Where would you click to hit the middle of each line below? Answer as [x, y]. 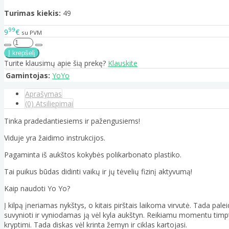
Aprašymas [43, 94]
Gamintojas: [28, 75]
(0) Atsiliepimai [49, 103]
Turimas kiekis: [32, 13]
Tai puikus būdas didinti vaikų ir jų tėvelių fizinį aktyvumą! [98, 171]
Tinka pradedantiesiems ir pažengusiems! [72, 121]
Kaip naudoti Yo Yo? [37, 188]
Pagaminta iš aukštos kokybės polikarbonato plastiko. [93, 154]
